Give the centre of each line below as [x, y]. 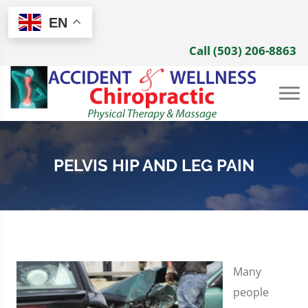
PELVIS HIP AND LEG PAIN [154, 166]
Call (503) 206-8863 [243, 50]
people [251, 292]
